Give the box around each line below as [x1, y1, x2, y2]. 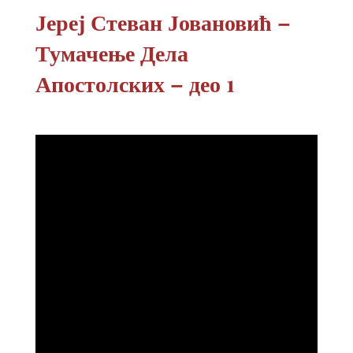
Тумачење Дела [35, 37, 188, 67]
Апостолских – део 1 [35, 68, 235, 98]
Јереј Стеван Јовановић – [35, 6, 291, 36]
